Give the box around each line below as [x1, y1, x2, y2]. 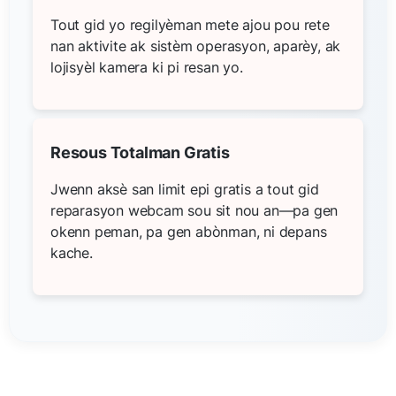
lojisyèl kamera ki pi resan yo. [50, 57, 243, 76]
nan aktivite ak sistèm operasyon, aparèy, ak [50, 36, 341, 55]
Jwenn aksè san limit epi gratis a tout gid [50, 179, 319, 198]
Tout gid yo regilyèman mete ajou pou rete [50, 15, 330, 34]
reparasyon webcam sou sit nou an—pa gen [50, 201, 339, 219]
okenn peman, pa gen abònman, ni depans [50, 222, 327, 240]
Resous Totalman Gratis [50, 142, 230, 162]
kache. [50, 243, 93, 262]
